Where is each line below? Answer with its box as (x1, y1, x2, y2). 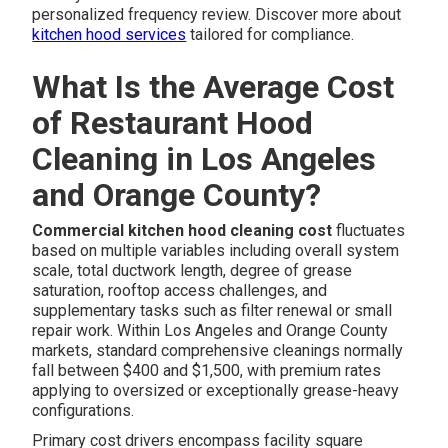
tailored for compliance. (186, 25, 355, 45)
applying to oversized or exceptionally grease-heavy (32, 381, 400, 401)
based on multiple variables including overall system (32, 241, 400, 261)
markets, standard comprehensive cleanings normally (32, 341, 404, 361)
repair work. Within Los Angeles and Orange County (32, 321, 389, 341)
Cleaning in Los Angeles (32, 140, 377, 179)
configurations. (32, 401, 135, 421)
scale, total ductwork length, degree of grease (32, 261, 353, 281)
